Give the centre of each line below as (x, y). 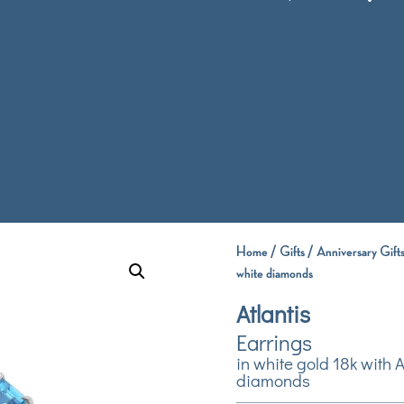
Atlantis (273, 313)
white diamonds (274, 273)
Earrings (274, 342)
